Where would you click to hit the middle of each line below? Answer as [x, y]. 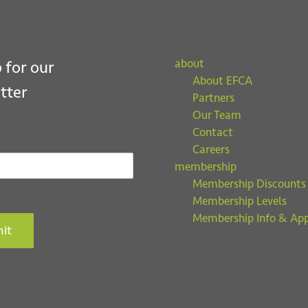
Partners [213, 98]
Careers [211, 149]
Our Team [217, 115]
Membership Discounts [249, 184]
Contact [212, 132]
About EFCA [222, 80]
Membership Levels [239, 201]
